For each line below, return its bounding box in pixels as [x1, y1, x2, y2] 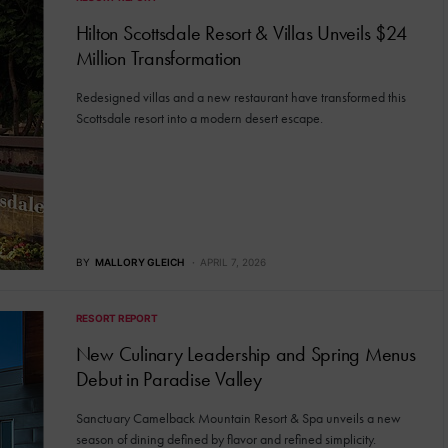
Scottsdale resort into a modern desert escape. [75, 110, 323, 128]
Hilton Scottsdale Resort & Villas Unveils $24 [75, 21, 407, 46]
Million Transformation [75, 46, 241, 71]
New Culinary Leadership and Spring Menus [75, 342, 416, 366]
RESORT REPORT [75, 312, 158, 324]
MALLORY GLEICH [94, 256, 184, 268]
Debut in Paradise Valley [75, 367, 262, 391]
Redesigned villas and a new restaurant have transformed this [75, 89, 406, 107]
